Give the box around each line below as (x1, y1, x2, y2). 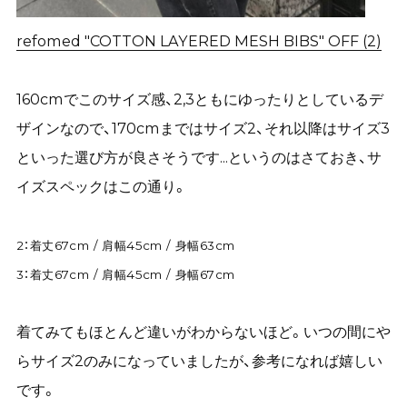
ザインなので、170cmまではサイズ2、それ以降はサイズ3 (15, 119, 390, 138)
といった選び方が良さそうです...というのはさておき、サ (15, 148, 382, 167)
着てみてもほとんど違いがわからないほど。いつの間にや (15, 323, 391, 342)
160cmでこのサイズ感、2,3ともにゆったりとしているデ (15, 90, 383, 109)
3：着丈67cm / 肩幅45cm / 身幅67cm (15, 267, 235, 283)
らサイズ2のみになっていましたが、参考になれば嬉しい (15, 352, 382, 371)
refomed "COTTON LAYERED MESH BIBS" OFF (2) (15, 32, 382, 51)
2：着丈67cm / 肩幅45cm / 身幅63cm (15, 238, 235, 253)
